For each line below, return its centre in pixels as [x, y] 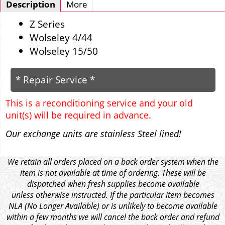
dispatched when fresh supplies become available [113, 184]
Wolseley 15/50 [64, 51]
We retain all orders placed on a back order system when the [113, 162]
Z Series [47, 24]
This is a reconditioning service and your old [99, 103]
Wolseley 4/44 [61, 38]
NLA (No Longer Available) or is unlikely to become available [113, 206]
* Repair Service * [55, 79]
